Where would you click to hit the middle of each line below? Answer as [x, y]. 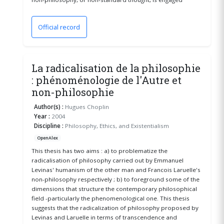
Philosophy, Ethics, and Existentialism [116, 126]
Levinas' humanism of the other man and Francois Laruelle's [116, 170]
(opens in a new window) [95, 31]
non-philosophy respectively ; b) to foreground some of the [115, 179]
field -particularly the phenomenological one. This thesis [110, 198]
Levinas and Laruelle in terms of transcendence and [104, 217]
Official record [59, 27]
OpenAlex [48, 138]
